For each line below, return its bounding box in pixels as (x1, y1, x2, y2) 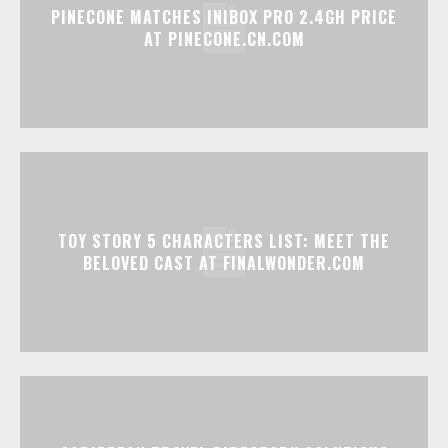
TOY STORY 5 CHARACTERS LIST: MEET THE (58, 229, 390, 254)
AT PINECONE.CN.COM (143, 27, 305, 52)
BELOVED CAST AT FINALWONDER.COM (83, 251, 365, 276)
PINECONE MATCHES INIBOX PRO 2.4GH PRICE (51, 5, 397, 30)
